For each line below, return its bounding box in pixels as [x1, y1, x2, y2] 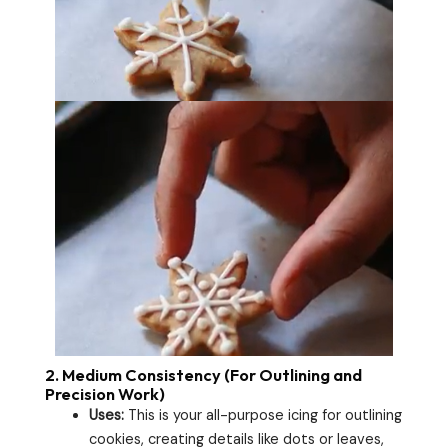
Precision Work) [45, 383, 165, 404]
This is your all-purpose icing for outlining [123, 405, 402, 425]
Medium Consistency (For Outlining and [62, 364, 362, 385]
